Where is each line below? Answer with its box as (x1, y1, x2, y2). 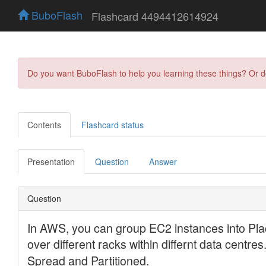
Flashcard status (81, 118, 144, 131)
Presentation (27, 155, 75, 167)
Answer (149, 155, 177, 167)
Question (95, 155, 129, 167)
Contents (27, 118, 61, 131)
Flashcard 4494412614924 (91, 8, 218, 24)
